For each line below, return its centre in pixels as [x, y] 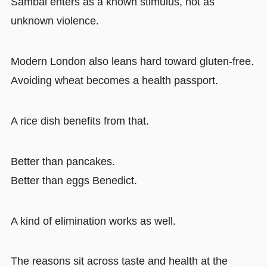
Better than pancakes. [63, 161]
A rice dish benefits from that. [80, 121]
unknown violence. [55, 21]
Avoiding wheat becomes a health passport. [114, 81]
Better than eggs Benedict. [74, 180]
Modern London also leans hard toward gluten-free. [132, 62]
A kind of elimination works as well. [93, 221]
